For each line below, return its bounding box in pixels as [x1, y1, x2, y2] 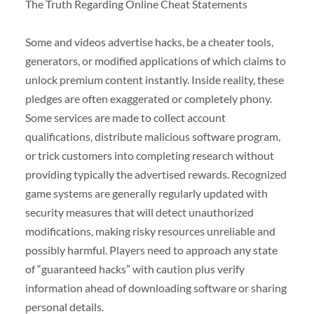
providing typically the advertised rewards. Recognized [25, 167, 287, 181]
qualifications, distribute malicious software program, [25, 129, 280, 143]
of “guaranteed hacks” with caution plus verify [25, 261, 245, 275]
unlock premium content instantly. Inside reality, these [25, 72, 284, 86]
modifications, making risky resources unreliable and [25, 224, 275, 238]
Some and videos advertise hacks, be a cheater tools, [25, 34, 273, 48]
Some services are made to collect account [25, 110, 226, 124]
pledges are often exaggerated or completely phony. [25, 91, 272, 105]
